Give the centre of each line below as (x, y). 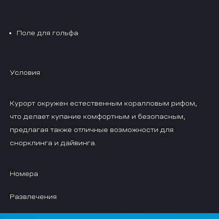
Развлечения (33, 196)
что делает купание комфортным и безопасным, (98, 116)
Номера (24, 173)
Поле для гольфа (47, 33)
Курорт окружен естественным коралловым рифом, (103, 103)
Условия (25, 72)
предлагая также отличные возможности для (92, 129)
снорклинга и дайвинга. (53, 142)
